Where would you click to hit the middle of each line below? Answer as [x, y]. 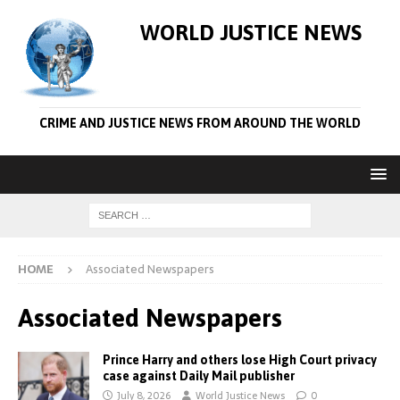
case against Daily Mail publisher [199, 376]
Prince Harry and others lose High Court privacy [240, 360]
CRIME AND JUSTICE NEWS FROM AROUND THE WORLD [200, 123]
